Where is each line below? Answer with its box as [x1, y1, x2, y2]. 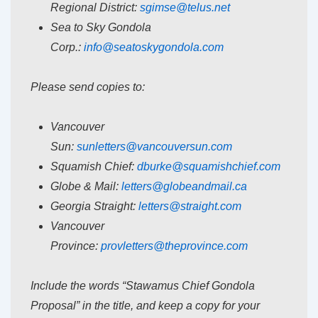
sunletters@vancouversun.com [77, 141, 232, 153]
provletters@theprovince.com [101, 240, 248, 253]
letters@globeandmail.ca [121, 180, 247, 193]
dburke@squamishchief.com [137, 160, 280, 173]
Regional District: [50, 1, 140, 14]
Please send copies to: [31, 81, 145, 94]
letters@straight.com [138, 200, 241, 213]
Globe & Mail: [50, 180, 121, 193]
